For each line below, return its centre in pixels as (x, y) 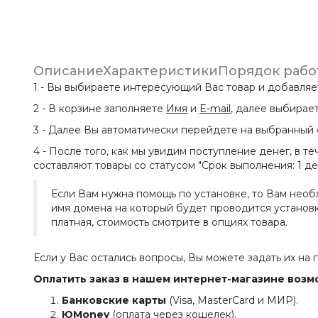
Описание (68, 71)
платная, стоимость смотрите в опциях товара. (169, 222)
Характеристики (160, 71)
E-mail (215, 109)
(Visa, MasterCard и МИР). (234, 300)
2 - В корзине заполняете (100, 109)
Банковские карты (115, 300)
